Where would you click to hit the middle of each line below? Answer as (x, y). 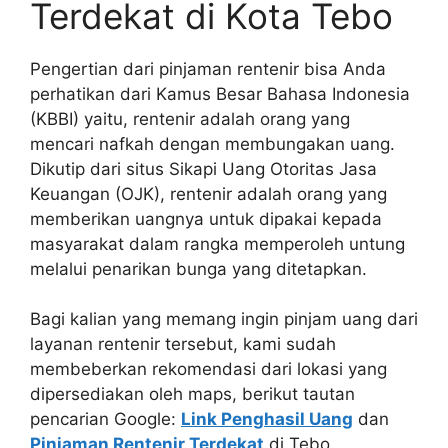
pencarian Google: (105, 419)
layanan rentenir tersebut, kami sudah (183, 344)
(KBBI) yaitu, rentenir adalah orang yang (190, 118)
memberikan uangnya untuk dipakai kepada (206, 218)
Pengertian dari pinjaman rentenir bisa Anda (208, 68)
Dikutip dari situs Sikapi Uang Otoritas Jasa (203, 168)
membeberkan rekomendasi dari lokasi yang (208, 369)
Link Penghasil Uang (267, 419)
